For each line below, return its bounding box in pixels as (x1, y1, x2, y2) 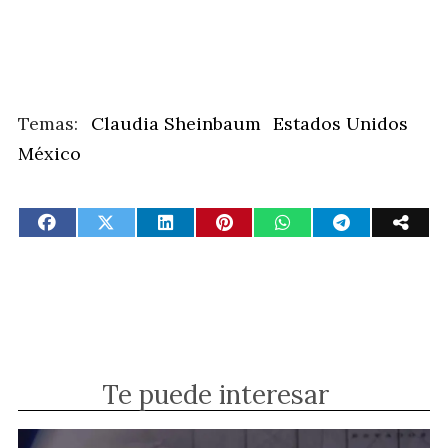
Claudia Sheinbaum (90, 111, 261, 135)
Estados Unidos (273, 111, 409, 135)
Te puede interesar (101, 378, 329, 412)
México (18, 141, 81, 165)
